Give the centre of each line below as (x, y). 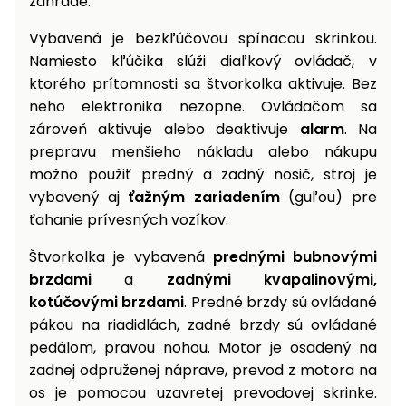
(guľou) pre (329, 198)
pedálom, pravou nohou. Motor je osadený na (203, 348)
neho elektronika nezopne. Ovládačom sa (203, 107)
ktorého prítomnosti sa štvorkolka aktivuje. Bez (203, 84)
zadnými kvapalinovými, (272, 280)
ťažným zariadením (204, 198)
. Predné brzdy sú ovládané (281, 303)
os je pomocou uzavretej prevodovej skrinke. (203, 393)
